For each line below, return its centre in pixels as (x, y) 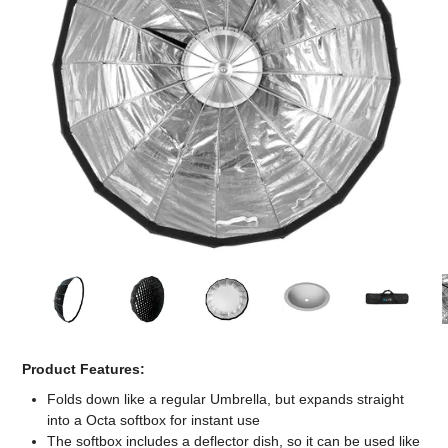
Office (224, 71)
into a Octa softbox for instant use (154, 420)
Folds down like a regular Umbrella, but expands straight (226, 399)
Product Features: (84, 369)
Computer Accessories (224, 16)
